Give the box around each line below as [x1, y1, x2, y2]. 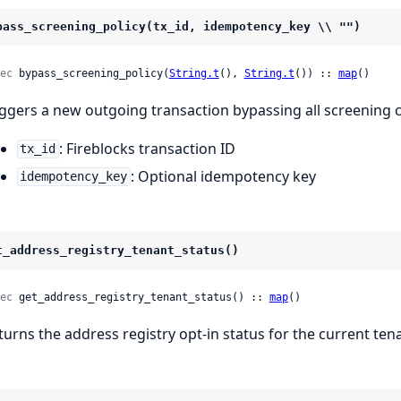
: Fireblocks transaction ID [59, 138, 236, 158]
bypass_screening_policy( [12, 66, 169, 80]
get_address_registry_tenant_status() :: [12, 290, 269, 303]
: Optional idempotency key [131, 166, 317, 186]
